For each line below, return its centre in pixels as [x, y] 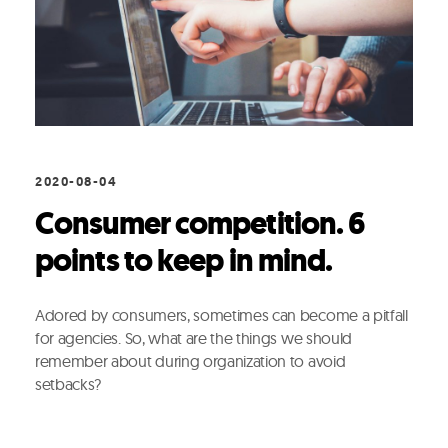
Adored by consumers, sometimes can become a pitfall [221, 315]
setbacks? [68, 384]
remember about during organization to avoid [190, 361]
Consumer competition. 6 [200, 223]
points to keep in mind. [184, 260]
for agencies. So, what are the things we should [193, 338]
